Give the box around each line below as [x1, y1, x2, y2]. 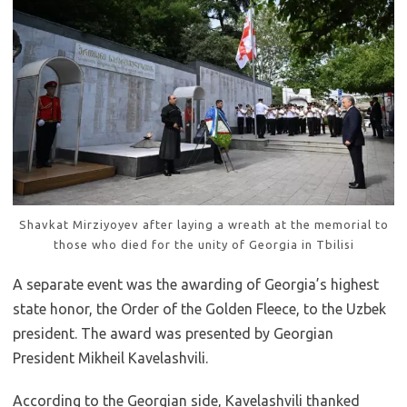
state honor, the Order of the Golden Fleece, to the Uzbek [13, 300, 386, 317]
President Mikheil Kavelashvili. [13, 349, 208, 366]
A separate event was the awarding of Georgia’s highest [13, 275, 379, 293]
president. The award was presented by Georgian [13, 324, 333, 342]
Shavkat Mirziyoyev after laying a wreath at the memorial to [18, 217, 389, 231]
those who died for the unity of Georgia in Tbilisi [53, 237, 354, 251]
